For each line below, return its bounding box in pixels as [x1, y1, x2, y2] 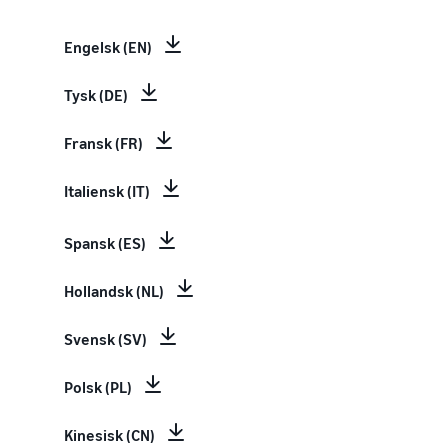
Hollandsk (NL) [64, 281, 164, 301]
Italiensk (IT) [64, 181, 150, 201]
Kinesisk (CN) [64, 425, 155, 445]
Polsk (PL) [64, 377, 132, 397]
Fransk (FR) [64, 133, 143, 153]
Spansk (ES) [64, 233, 146, 253]
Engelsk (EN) [64, 37, 152, 57]
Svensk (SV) [64, 329, 147, 349]
